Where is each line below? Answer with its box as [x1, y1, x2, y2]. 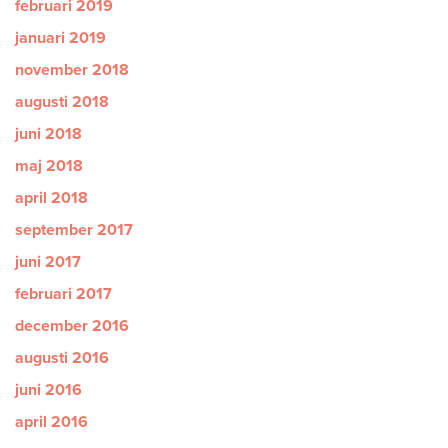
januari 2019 [15, 28, 106, 48]
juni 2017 [15, 252, 81, 272]
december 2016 [15, 316, 129, 336]
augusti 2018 [15, 92, 109, 112]
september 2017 [15, 220, 133, 240]
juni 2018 [15, 124, 82, 144]
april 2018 [15, 188, 88, 208]
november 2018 [15, 60, 129, 80]
